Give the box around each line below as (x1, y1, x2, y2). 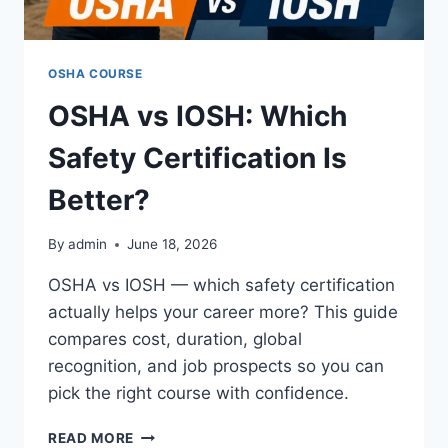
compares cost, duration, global (48, 329, 302, 350)
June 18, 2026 (127, 236, 218, 253)
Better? (48, 182, 150, 217)
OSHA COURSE (48, 65, 143, 81)
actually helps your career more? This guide (48, 302, 398, 323)
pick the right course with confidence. (48, 383, 349, 404)
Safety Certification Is (48, 140, 347, 175)
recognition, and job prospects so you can (48, 356, 384, 377)
